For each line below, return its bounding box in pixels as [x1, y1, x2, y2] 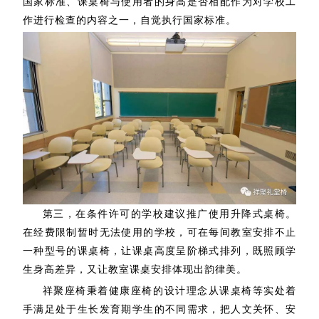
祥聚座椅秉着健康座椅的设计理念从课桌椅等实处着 [42, 285, 297, 296]
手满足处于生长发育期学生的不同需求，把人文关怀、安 [22, 303, 297, 315]
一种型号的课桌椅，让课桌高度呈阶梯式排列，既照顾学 [22, 245, 297, 256]
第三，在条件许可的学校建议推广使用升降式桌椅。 [42, 208, 297, 219]
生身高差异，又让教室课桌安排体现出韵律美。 [22, 263, 247, 275]
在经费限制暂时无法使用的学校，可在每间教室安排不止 [22, 226, 297, 238]
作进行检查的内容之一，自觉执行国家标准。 [22, 14, 236, 26]
